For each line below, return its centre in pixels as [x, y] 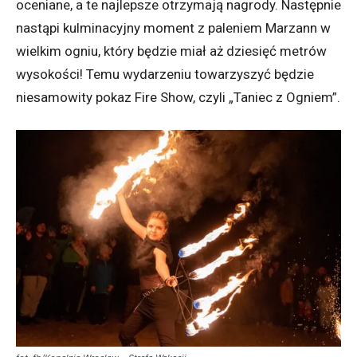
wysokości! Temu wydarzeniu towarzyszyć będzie [165, 75]
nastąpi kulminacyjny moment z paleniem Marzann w [173, 28]
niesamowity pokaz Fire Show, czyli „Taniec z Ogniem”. [178, 98]
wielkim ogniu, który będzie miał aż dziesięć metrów [171, 51]
